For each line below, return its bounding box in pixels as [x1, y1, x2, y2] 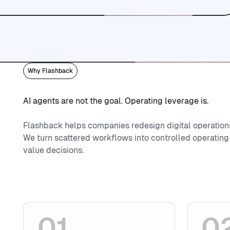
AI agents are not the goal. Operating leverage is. [23, 96, 209, 106]
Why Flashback [28, 67, 73, 74]
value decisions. [23, 145, 84, 155]
